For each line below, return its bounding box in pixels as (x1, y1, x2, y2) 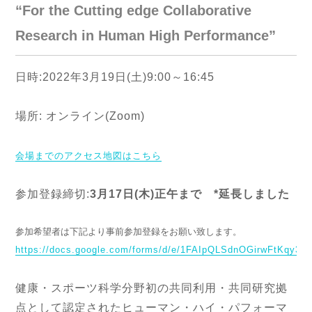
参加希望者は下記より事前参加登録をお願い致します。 (15, 226, 242, 237)
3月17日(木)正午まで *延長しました (90, 187, 290, 200)
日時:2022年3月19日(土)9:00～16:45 (15, 70, 215, 83)
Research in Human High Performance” (15, 27, 276, 43)
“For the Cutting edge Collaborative (15, 2, 252, 18)
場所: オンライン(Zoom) (15, 109, 146, 122)
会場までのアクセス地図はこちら (15, 150, 162, 161)
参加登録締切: (15, 187, 91, 200)
